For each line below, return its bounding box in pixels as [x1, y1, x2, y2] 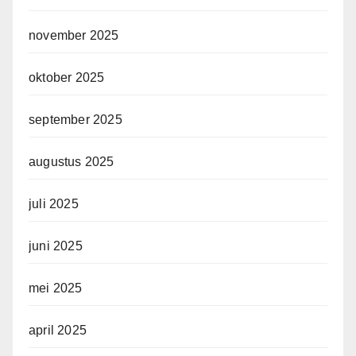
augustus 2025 [29, 154, 114, 168]
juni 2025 [29, 238, 83, 253]
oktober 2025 [29, 70, 105, 84]
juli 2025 [29, 196, 79, 211]
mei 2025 [29, 281, 83, 295]
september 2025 [29, 112, 122, 126]
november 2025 [29, 28, 119, 42]
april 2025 [29, 323, 87, 337]
